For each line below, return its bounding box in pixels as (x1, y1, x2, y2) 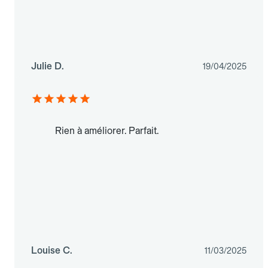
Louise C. (31, 245, 72, 257)
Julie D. (31, 60, 64, 72)
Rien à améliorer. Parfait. (55, 125, 159, 137)
